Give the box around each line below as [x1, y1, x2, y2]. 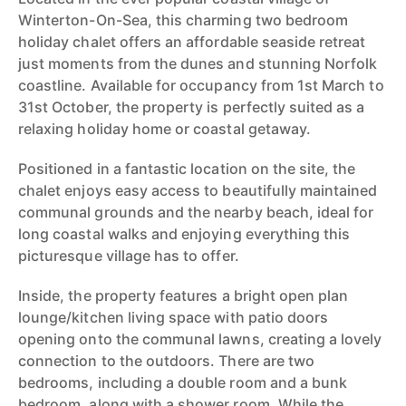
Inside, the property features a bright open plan [18, 286, 349, 304]
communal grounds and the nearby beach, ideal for [18, 203, 374, 221]
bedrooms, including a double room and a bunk [18, 373, 348, 391]
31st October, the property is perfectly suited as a [18, 98, 365, 116]
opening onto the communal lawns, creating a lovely [18, 330, 382, 348]
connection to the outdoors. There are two [18, 352, 315, 370]
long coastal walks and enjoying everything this [18, 225, 351, 243]
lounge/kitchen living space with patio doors [18, 308, 329, 326]
